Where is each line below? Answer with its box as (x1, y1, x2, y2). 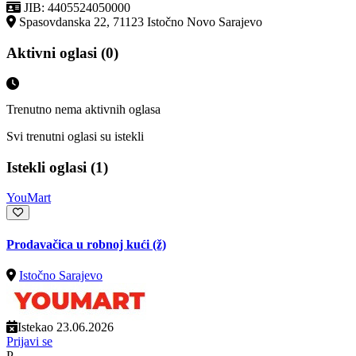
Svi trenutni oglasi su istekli (6, 129, 144, 143)
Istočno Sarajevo (19, 268, 103, 282)
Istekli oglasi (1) (6, 158, 108, 176)
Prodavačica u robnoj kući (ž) (6, 237, 166, 251)
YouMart (6, 191, 51, 205)
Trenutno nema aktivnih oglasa (6, 102, 161, 116)
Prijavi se (6, 334, 52, 348)
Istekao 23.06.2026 (17, 319, 114, 334)
